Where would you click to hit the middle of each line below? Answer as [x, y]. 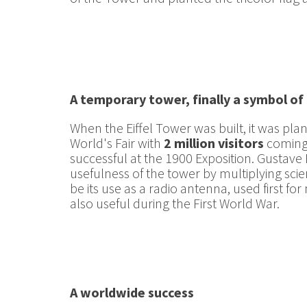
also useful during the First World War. [175, 203]
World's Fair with [117, 143]
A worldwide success [132, 292]
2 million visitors [214, 143]
